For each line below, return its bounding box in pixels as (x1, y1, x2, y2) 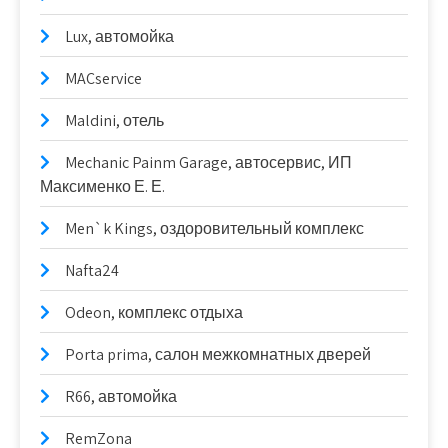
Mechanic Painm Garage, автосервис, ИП (65, 151, 352, 173)
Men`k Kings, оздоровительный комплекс (65, 217, 364, 239)
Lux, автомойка (65, 25, 174, 47)
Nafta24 (65, 259, 119, 281)
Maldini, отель (65, 109, 164, 131)
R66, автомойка (65, 385, 177, 407)
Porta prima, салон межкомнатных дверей (65, 343, 371, 365)
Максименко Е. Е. (40, 175, 165, 197)
